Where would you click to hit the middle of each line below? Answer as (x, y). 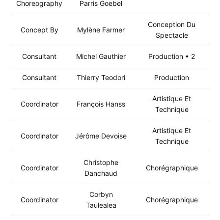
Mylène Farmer (101, 30)
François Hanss (101, 104)
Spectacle (172, 35)
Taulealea (101, 205)
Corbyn (101, 194)
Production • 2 (172, 56)
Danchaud (101, 173)
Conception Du (172, 24)
